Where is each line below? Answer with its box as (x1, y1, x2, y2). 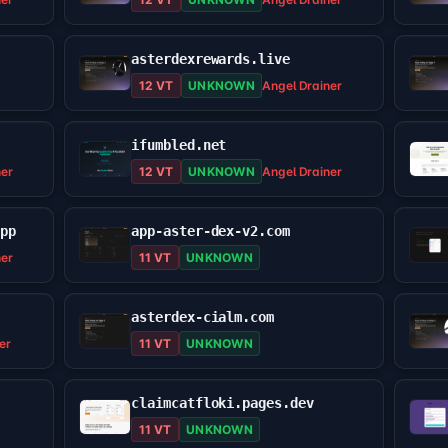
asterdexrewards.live (131, 51, 290, 68)
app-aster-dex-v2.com (131, 223, 290, 240)
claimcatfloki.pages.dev (131, 395, 314, 412)
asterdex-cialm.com (131, 309, 274, 326)
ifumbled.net (131, 137, 227, 154)
